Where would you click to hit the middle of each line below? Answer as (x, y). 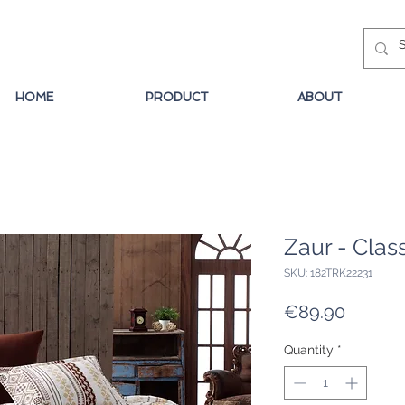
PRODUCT (177, 97)
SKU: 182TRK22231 (328, 273)
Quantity (309, 350)
